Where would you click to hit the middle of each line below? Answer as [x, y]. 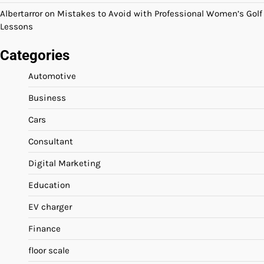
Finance [44, 229]
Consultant [51, 142]
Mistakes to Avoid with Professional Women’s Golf [160, 14]
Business [47, 98]
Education [49, 185]
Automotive [52, 76]
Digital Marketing [65, 164]
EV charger [50, 207]
